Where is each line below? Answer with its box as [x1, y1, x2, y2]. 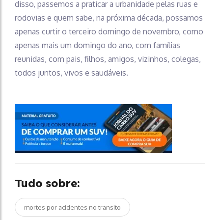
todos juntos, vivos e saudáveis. [15, 68, 128, 78]
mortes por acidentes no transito [24, 203, 121, 212]
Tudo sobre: [15, 176, 80, 191]
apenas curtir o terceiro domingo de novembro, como [15, 27, 203, 37]
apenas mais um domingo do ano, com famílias [15, 40, 180, 51]
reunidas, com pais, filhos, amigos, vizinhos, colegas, [15, 54, 201, 64]
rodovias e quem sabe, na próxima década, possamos [15, 13, 203, 23]
